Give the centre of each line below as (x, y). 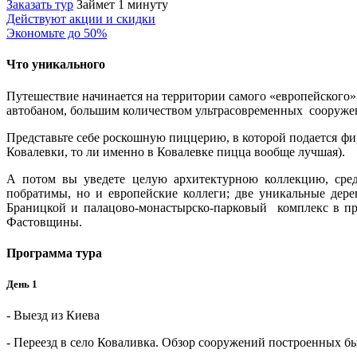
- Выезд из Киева (53, 316)
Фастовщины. (44, 222)
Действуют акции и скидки (81, 18)
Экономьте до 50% (57, 33)
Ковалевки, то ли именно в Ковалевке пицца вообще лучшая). (176, 151)
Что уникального (56, 65)
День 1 (22, 284)
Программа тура (54, 253)
